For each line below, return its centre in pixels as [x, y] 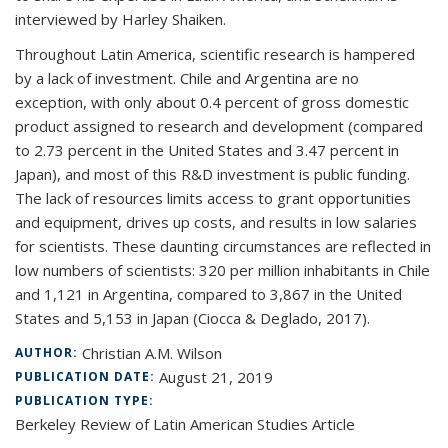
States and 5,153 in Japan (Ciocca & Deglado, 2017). [192, 318]
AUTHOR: [48, 352]
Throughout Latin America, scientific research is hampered [215, 54]
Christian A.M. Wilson [152, 353]
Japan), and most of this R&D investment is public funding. [212, 174]
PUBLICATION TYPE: [86, 400]
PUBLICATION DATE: [87, 376]
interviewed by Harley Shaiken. [120, 19]
